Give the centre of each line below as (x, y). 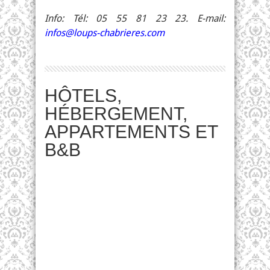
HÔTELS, (83, 96)
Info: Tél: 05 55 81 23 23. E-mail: (135, 18)
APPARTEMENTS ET (131, 132)
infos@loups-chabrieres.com (105, 33)
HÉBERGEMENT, (116, 114)
